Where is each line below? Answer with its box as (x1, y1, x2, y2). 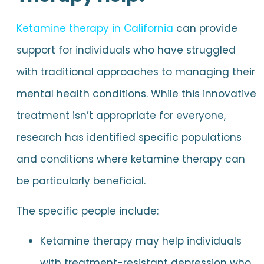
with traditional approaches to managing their (16, 64, 255, 79)
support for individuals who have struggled (16, 42, 236, 57)
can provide (173, 21, 237, 35)
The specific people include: (16, 204, 159, 219)
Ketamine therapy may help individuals (39, 234, 242, 249)
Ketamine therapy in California (16, 21, 173, 35)
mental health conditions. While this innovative (16, 86, 256, 101)
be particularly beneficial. (16, 173, 146, 188)
